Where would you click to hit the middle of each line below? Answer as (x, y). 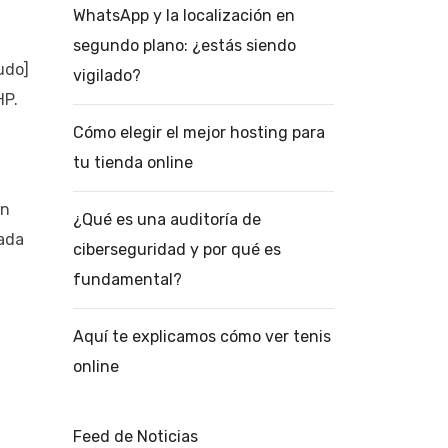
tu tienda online (133, 162)
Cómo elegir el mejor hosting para (199, 132)
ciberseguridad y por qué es (177, 249)
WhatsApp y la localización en (184, 15)
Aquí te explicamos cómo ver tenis (202, 336)
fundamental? (127, 279)
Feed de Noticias (135, 436)
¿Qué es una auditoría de (167, 219)
